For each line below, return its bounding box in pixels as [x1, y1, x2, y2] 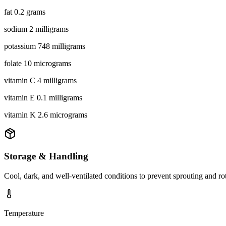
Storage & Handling [4, 151, 88, 162]
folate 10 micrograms [4, 59, 71, 68]
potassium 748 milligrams [4, 41, 85, 50]
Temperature [4, 208, 44, 217]
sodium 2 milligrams [4, 24, 69, 33]
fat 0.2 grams [4, 7, 45, 16]
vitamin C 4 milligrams [4, 76, 77, 85]
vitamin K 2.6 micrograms [4, 110, 87, 119]
